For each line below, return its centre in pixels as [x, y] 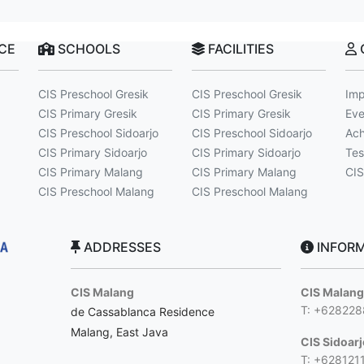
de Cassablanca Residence [143, 312]
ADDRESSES [121, 247]
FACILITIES [239, 49]
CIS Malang [103, 292]
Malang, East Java [120, 332]
